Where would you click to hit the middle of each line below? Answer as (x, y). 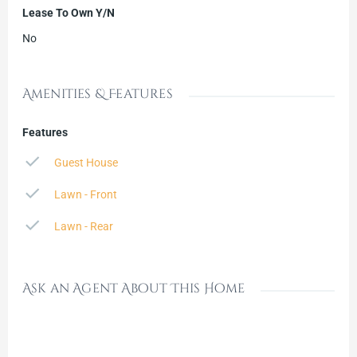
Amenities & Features (97, 94)
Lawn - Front (85, 195)
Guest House (86, 163)
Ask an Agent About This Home (133, 289)
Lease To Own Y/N (68, 13)
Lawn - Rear (83, 227)
